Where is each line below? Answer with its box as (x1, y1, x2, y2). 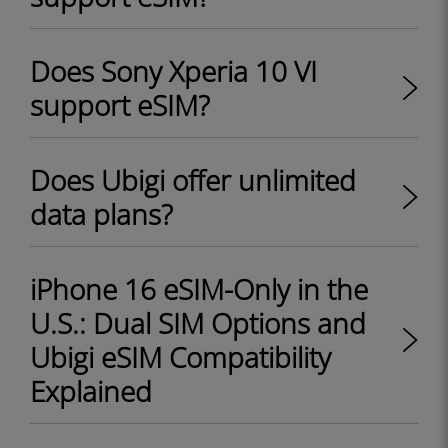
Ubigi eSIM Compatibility (30, 338, 331, 376)
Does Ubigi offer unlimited (30, 161, 356, 199)
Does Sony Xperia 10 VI (30, 52, 317, 90)
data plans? (30, 195, 173, 233)
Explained (30, 372, 152, 410)
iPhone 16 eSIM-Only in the (30, 270, 368, 308)
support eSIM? (30, 86, 210, 124)
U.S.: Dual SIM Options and (30, 304, 366, 342)
